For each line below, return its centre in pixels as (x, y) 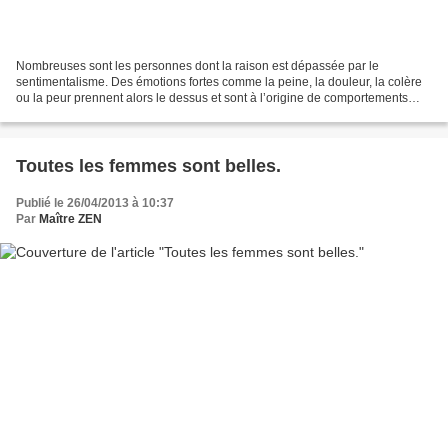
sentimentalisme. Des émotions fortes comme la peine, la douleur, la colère (219, 82)
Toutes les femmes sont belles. (148, 166)
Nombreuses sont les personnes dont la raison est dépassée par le (197, 66)
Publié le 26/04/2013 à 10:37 (95, 203)
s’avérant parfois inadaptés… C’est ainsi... (130, 114)
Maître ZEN (70, 219)
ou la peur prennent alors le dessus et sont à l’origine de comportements (212, 98)
